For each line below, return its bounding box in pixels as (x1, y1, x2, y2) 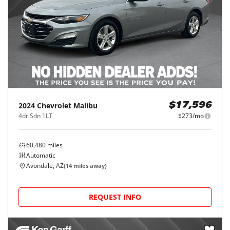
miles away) (72, 162, 107, 169)
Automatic (26, 151, 55, 160)
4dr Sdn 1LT (18, 111, 52, 120)
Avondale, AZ (26, 161, 64, 170)
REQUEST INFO (89, 192, 141, 202)
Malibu (73, 101, 98, 110)
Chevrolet (37, 101, 71, 110)
